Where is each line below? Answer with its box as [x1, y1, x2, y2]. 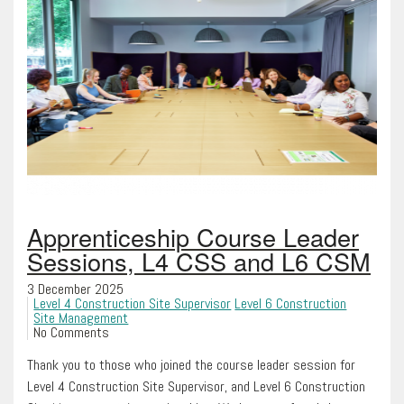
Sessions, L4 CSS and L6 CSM [27, 243, 371, 280]
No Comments [33, 323, 110, 343]
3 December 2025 [27, 280, 124, 299]
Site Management [33, 308, 129, 328]
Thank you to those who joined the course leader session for [27, 355, 355, 375]
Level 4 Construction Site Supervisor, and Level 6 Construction [27, 377, 365, 397]
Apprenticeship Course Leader [27, 219, 359, 255]
